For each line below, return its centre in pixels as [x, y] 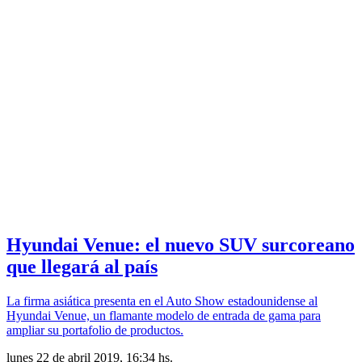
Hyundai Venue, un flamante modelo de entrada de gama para [164, 315]
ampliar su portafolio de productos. [95, 330]
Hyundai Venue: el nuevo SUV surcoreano [181, 244]
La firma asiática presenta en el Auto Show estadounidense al [162, 301]
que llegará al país [82, 266]
